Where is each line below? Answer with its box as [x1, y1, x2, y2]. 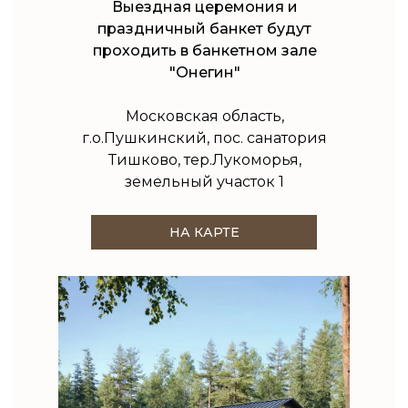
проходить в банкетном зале [92, 42, 317, 59]
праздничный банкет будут [97, 20, 311, 37]
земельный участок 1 [125, 173, 284, 190]
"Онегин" [168, 64, 240, 81]
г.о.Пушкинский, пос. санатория [82, 129, 327, 147]
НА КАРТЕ [168, 223, 240, 240]
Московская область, [125, 107, 284, 125]
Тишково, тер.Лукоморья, [107, 151, 301, 168]
